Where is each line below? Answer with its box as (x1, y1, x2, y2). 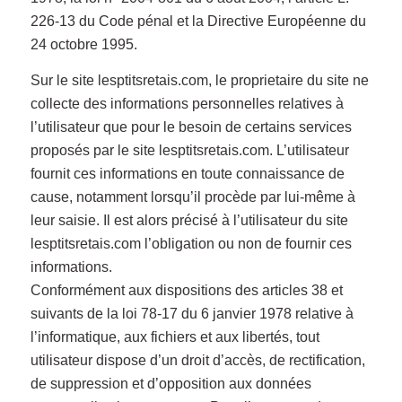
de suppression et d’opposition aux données (30, 375, 311, 391)
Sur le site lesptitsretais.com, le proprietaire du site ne (30, 72, 369, 88)
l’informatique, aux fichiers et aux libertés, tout (30, 328, 319, 345)
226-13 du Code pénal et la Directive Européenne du (30, 13, 366, 30)
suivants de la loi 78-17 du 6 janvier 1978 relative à (30, 305, 354, 321)
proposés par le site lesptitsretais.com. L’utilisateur (30, 142, 349, 158)
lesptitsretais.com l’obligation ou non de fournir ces (30, 235, 352, 251)
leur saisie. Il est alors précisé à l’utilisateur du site (30, 212, 348, 228)
